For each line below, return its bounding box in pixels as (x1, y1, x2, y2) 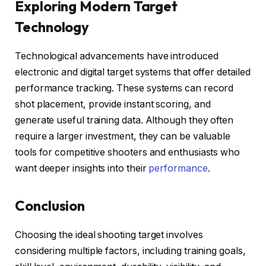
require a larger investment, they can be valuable (15, 130, 231, 142)
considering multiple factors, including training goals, (15, 245, 246, 256)
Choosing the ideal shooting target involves (15, 229, 203, 240)
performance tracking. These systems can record (15, 82, 234, 94)
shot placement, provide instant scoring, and (15, 98, 211, 110)
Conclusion (15, 196, 85, 214)
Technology (15, 17, 90, 36)
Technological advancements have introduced (15, 50, 218, 62)
